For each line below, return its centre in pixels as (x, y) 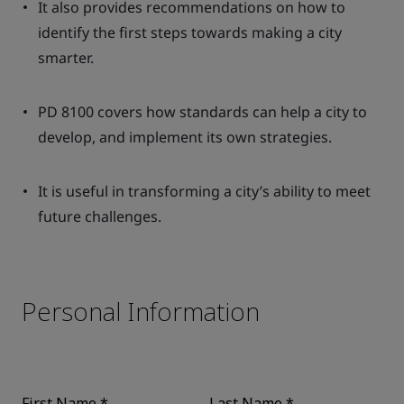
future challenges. (100, 216)
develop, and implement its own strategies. (185, 137)
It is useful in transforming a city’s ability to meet (204, 191)
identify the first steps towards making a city (190, 32)
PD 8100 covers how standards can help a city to (202, 112)
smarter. (66, 58)
